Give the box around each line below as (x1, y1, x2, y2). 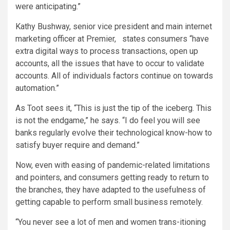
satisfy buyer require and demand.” (15, 140, 140, 150)
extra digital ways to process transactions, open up (15, 46, 198, 56)
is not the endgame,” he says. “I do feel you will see (15, 116, 200, 126)
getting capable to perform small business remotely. (15, 197, 203, 207)
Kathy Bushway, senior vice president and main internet (15, 22, 212, 32)
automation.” (15, 83, 61, 93)
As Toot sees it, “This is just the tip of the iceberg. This (15, 103, 212, 113)
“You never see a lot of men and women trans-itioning (15, 217, 206, 227)
